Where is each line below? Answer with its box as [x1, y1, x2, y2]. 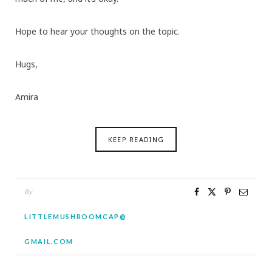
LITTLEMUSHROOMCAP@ [24, 212, 127, 221]
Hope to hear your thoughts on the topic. [15, 25, 180, 38]
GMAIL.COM [24, 237, 73, 246]
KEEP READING [107, 135, 165, 144]
